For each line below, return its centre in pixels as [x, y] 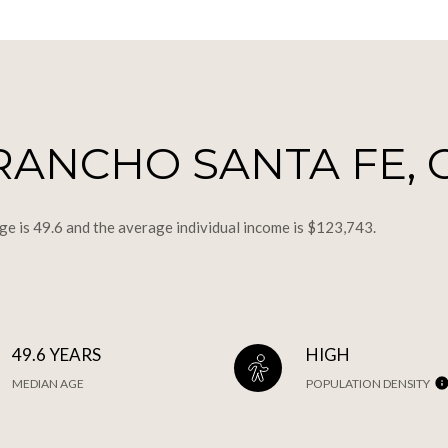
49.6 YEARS [57, 354]
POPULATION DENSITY [367, 383]
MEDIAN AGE [48, 383]
